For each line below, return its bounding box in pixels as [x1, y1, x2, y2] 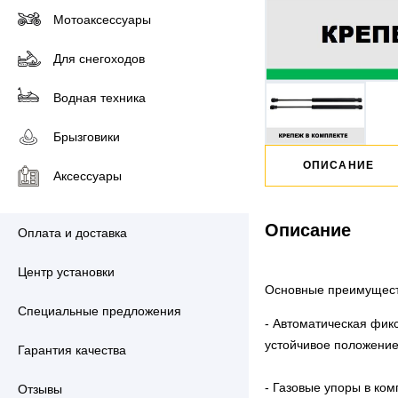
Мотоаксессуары [53, 12, 151, 27]
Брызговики [53, 130, 120, 144]
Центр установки [18, 265, 115, 279]
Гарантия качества [18, 343, 126, 357]
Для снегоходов [53, 52, 145, 66]
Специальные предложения [18, 304, 181, 318]
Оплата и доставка [18, 226, 127, 240]
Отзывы [18, 382, 62, 396]
